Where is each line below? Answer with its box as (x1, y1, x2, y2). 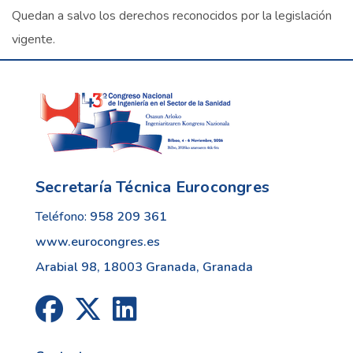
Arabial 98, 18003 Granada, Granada (35, 258, 253, 276)
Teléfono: (35, 208, 90, 225)
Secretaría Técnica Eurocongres (35, 176, 269, 198)
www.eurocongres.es (35, 233, 160, 251)
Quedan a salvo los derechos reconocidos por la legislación (12, 7, 332, 24)
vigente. (12, 31, 55, 48)
